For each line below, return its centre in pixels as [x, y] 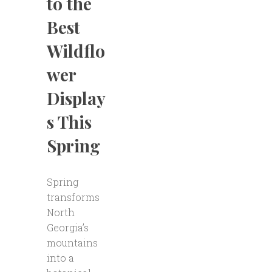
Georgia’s [67, 227]
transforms [73, 197]
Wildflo [76, 51]
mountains [72, 243]
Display [76, 98]
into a [60, 258]
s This [69, 122]
